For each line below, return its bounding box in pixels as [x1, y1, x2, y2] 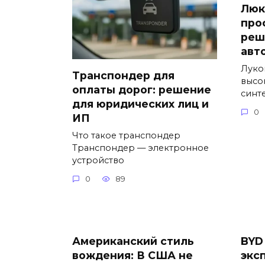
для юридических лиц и [72, 97, 209, 110]
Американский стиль [72, 235, 194, 248]
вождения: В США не [72, 249, 193, 262]
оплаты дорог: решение [72, 83, 211, 96]
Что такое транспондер [72, 130, 180, 141]
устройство [72, 154, 124, 166]
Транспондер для [72, 69, 174, 82]
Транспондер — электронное [72, 142, 209, 153]
